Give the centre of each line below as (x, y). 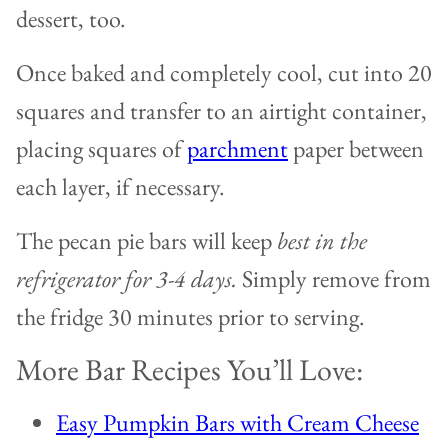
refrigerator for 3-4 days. (126, 279)
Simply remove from (334, 279)
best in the (322, 241)
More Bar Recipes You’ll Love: (189, 370)
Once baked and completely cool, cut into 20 (224, 73)
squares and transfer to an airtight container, (221, 111)
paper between (356, 149)
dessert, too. (71, 19)
